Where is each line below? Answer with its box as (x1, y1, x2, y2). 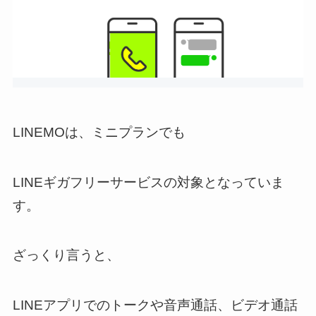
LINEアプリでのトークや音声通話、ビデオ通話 (12, 298, 298, 313)
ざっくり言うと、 (12, 248, 120, 263)
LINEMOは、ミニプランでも (12, 125, 186, 140)
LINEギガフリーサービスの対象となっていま (12, 174, 284, 190)
